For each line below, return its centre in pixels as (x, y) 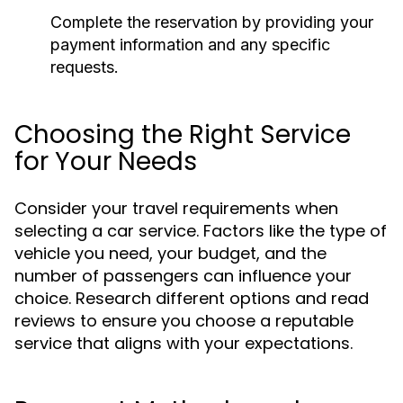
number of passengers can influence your (183, 276)
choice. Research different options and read (192, 298)
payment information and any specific (190, 45)
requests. (85, 67)
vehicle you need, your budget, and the (170, 253)
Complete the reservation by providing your (212, 22)
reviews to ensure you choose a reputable (184, 321)
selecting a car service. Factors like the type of (201, 231)
